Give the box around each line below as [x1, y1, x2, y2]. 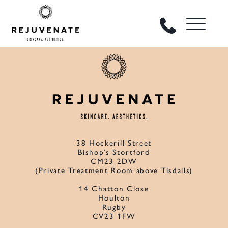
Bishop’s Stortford [78, 148, 150, 157]
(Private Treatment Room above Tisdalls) [35, 166, 193, 176]
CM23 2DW [91, 157, 137, 166]
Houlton [98, 193, 130, 203]
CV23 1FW [92, 212, 136, 221]
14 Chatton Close [79, 184, 149, 194]
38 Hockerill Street [76, 138, 152, 148]
